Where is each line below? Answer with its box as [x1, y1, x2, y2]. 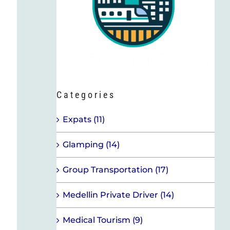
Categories [56, 89, 116, 100]
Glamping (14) [62, 139, 120, 149]
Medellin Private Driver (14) [62, 189, 174, 200]
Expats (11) [62, 114, 105, 124]
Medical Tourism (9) [62, 215, 143, 225]
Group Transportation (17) [62, 164, 168, 175]
